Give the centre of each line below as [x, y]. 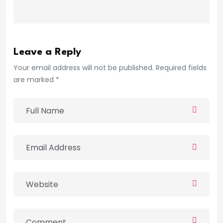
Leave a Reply [47, 53]
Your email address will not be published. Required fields [110, 68]
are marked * [36, 80]
